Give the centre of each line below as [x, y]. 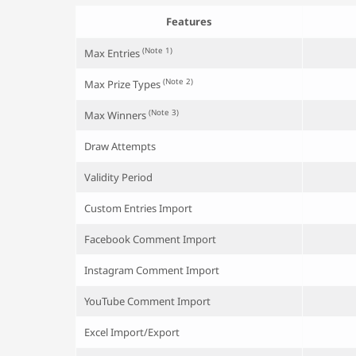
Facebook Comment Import [150, 239]
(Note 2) [178, 82]
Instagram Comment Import [151, 270]
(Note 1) [157, 51]
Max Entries [113, 53]
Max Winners [116, 115]
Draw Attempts [120, 146]
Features [189, 21]
